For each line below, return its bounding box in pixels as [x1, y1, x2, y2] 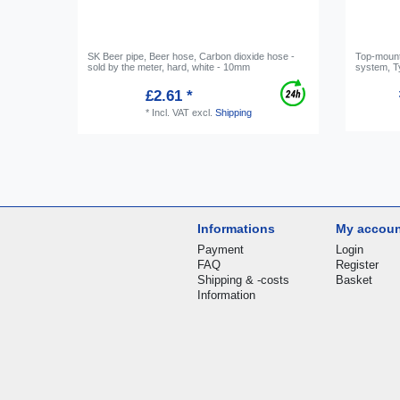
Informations [197, 221, 276, 236]
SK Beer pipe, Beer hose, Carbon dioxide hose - [87, 50, 296, 62]
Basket [336, 272, 373, 287]
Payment [197, 242, 245, 256]
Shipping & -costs [197, 272, 290, 287]
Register [336, 257, 379, 271]
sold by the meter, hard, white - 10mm [87, 61, 251, 72]
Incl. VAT [151, 106, 189, 118]
